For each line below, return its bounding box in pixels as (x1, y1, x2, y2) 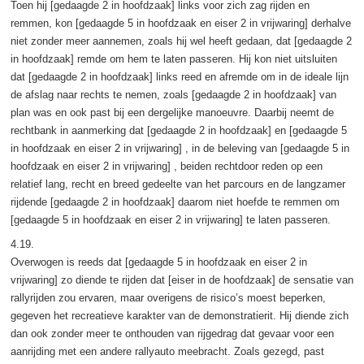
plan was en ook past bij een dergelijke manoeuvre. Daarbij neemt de (10, 106, 334, 119)
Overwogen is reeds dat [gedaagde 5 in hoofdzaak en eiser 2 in (10, 255, 307, 268)
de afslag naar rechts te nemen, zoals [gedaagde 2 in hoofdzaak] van (10, 88, 336, 101)
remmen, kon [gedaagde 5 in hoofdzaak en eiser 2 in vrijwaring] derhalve (10, 16, 351, 29)
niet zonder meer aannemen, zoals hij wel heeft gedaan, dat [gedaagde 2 (10, 34, 352, 47)
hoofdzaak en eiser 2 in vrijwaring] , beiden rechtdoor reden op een (10, 159, 323, 172)
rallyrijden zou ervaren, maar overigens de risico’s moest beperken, (10, 291, 326, 304)
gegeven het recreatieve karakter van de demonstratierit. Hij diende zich (10, 309, 349, 322)
